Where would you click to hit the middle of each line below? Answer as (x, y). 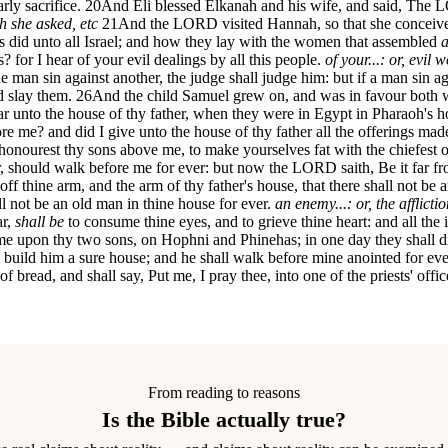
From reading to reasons (224, 393)
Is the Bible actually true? (224, 420)
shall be (39, 221)
